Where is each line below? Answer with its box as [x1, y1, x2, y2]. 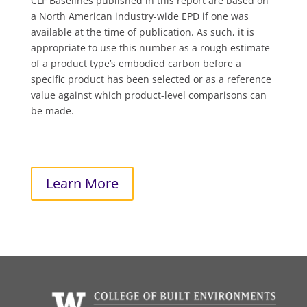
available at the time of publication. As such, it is [30, 25, 254, 38]
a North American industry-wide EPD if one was [30, 10, 249, 23]
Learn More [45, 174, 119, 193]
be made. [30, 104, 74, 117]
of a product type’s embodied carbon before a [30, 57, 241, 70]
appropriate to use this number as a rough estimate [30, 41, 270, 54]
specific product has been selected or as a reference [30, 73, 271, 86]
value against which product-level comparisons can [30, 88, 267, 101]
